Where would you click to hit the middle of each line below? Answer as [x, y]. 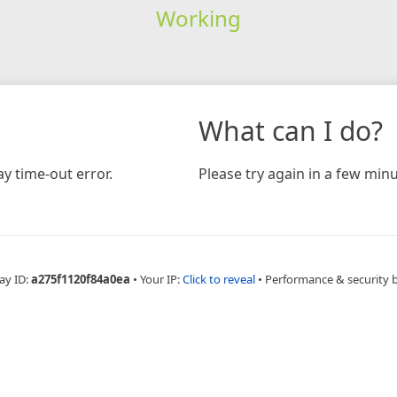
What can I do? [291, 130]
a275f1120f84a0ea [81, 279]
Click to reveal [219, 279]
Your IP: [161, 279]
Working [198, 18]
